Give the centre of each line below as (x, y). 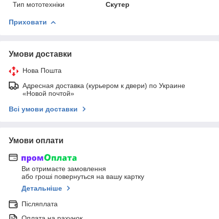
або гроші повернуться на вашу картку (83, 177)
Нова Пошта (42, 70)
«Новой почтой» (48, 93)
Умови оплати (36, 140)
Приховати (28, 22)
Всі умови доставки (43, 109)
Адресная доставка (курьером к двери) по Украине (104, 85)
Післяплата (40, 204)
